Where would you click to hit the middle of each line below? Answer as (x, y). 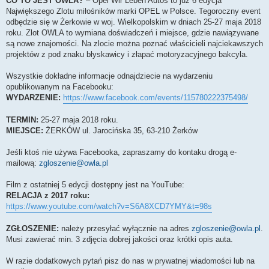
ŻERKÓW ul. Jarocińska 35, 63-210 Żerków (120, 130)
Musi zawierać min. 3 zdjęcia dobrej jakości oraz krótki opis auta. (119, 239)
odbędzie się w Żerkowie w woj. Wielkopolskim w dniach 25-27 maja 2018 (134, 22)
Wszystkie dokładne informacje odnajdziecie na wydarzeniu (109, 76)
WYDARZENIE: (33, 97)
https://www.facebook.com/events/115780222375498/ (156, 97)
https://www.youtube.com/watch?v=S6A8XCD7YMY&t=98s (109, 206)
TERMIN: (22, 119)
